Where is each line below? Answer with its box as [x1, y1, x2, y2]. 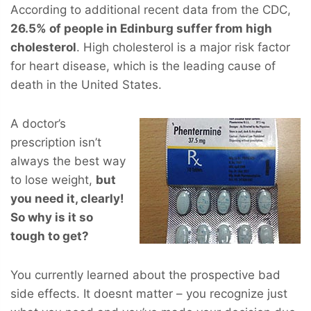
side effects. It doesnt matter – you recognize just [10, 286, 287, 301]
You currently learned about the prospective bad [10, 267, 280, 282]
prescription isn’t [10, 135, 101, 149]
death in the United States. [10, 77, 162, 92]
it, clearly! [64, 191, 124, 205]
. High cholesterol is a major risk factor [76, 40, 290, 54]
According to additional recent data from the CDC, [10, 2, 291, 17]
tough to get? [10, 228, 89, 243]
